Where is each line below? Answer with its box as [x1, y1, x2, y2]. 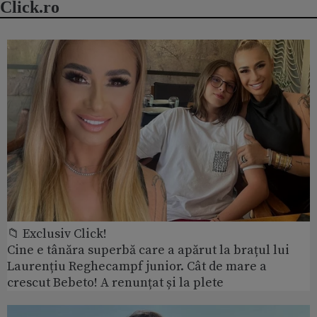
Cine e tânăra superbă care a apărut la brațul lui [7, 241, 289, 258]
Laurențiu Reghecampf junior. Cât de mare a [7, 258, 267, 275]
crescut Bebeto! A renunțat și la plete [7, 274, 224, 291]
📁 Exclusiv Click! [7, 225, 107, 242]
